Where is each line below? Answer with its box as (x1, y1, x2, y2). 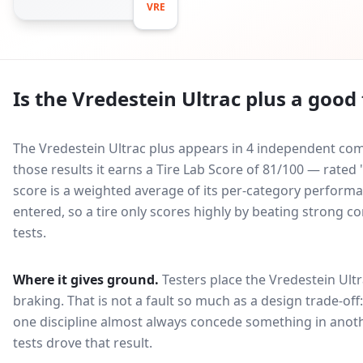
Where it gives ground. (13, 271, 159, 288)
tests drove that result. (13, 334, 152, 352)
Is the (13, 85, 72, 112)
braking (13, 292, 61, 310)
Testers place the (162, 271, 269, 288)
